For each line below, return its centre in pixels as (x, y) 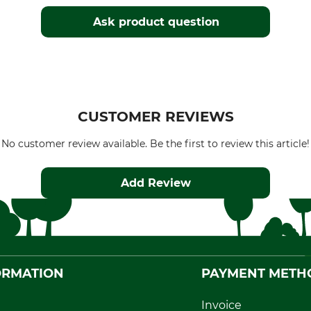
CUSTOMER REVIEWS (155, 117)
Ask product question (156, 22)
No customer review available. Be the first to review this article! (155, 144)
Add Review (156, 183)
